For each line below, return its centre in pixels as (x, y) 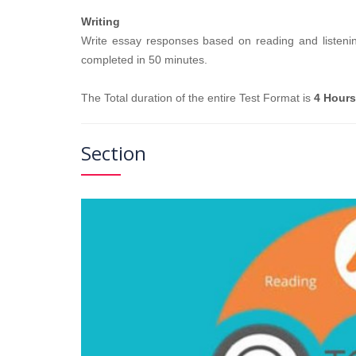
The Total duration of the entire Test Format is (197, 98)
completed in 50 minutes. (144, 60)
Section (114, 153)
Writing (101, 22)
